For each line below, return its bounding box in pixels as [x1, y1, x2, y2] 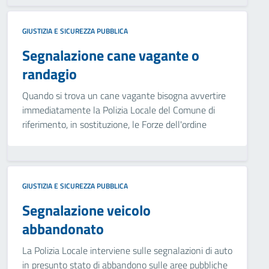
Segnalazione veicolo [22, 199, 151, 221]
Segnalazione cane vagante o [22, 44, 199, 66]
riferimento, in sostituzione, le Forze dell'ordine [22, 117, 207, 131]
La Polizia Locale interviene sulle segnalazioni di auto [22, 243, 232, 258]
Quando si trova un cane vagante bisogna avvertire [22, 88, 226, 103]
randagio [22, 63, 77, 85]
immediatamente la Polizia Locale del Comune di [22, 103, 215, 117]
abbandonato [22, 218, 104, 240]
